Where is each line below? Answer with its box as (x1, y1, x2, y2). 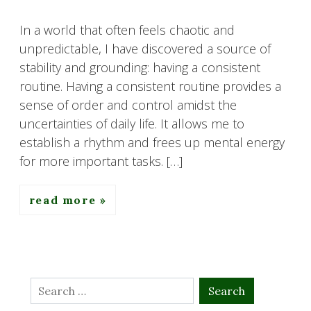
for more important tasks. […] (19, 152, 183, 169)
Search (30, 278, 72, 294)
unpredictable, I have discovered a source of (19, 40, 271, 57)
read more (28, 192, 100, 207)
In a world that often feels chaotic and (19, 21, 235, 38)
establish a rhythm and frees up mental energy (19, 133, 285, 151)
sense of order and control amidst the (19, 96, 237, 113)
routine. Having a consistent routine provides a (19, 77, 281, 94)
